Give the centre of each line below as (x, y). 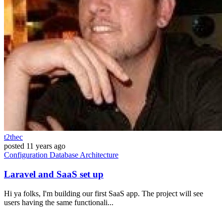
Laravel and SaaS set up (54, 174)
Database (65, 155)
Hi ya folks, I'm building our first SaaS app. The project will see (104, 193)
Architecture (99, 155)
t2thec (13, 137)
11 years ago (46, 146)
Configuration (27, 155)
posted (14, 146)
